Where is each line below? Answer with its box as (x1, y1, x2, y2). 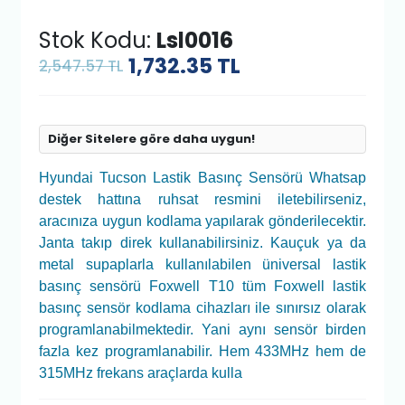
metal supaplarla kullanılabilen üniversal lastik (39, 256, 366, 272)
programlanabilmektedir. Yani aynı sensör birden (39, 321, 366, 337)
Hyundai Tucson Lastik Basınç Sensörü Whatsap (39, 169, 366, 185)
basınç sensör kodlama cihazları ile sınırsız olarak (39, 299, 366, 316)
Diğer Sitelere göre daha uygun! (47, 130, 255, 148)
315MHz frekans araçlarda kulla (39, 364, 243, 381)
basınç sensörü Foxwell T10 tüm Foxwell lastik (39, 278, 366, 294)
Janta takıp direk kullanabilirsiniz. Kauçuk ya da (39, 234, 366, 250)
